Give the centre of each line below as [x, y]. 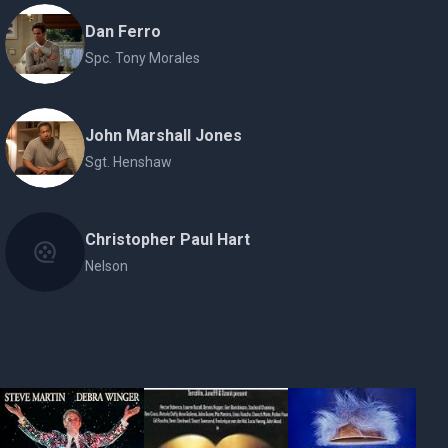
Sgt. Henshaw [129, 162]
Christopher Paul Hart [168, 239]
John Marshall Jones [164, 135]
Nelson [107, 266]
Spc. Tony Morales [143, 58]
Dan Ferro [123, 31]
